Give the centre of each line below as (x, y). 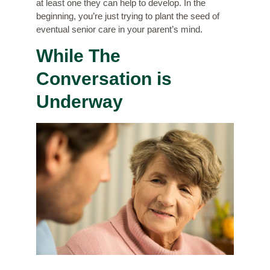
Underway (80, 102)
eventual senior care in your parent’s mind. (119, 30)
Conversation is (104, 79)
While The (78, 56)
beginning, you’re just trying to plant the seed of (128, 16)
